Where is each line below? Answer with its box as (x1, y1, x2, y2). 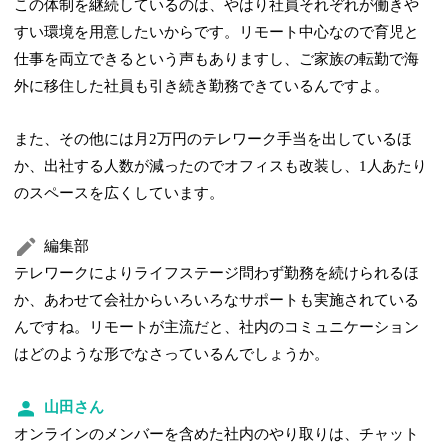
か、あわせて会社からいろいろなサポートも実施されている (14, 292, 420, 309)
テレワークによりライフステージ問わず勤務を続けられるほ (14, 265, 420, 282)
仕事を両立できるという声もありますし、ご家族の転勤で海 (14, 51, 420, 68)
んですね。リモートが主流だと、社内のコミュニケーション (14, 319, 420, 336)
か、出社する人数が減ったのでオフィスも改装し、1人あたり (14, 158, 428, 175)
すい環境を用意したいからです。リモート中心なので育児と (14, 24, 420, 41)
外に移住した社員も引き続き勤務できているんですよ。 (14, 78, 390, 95)
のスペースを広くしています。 (14, 185, 225, 202)
